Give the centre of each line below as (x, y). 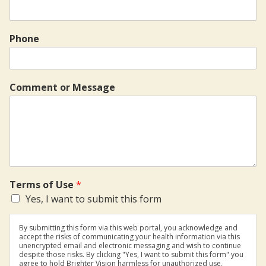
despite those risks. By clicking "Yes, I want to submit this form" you (131, 254)
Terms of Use (43, 184)
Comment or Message (62, 87)
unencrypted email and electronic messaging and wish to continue (130, 245)
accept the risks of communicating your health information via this (129, 236)
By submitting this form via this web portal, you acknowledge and (128, 227)
